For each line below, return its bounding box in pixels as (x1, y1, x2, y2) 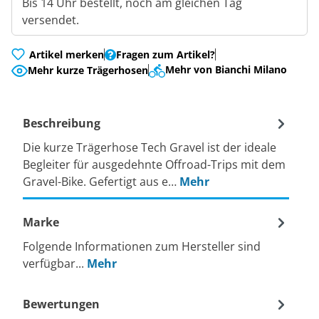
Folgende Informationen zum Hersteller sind (23, 239, 261, 255)
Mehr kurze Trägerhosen (28, 63, 149, 77)
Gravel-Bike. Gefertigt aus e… (23, 174, 179, 190)
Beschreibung (23, 115, 100, 132)
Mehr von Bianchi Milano (164, 63, 287, 77)
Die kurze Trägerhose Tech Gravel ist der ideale (23, 140, 276, 156)
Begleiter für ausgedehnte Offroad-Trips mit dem (23, 157, 286, 173)
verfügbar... (23, 256, 87, 272)
